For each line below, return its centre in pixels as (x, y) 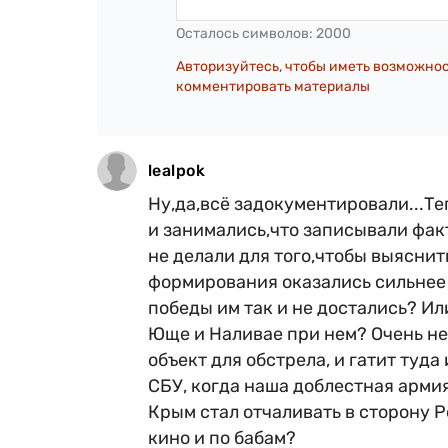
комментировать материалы (273, 86)
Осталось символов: (246, 33)
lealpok (177, 170)
